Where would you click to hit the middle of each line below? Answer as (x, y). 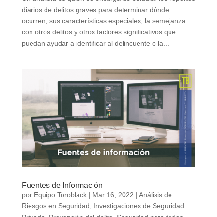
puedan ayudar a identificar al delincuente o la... (95, 43)
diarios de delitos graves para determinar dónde (95, 10)
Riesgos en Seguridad (55, 206)
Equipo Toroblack (60, 194)
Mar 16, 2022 (113, 194)
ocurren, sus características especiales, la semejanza (103, 21)
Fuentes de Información (62, 185)
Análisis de (155, 194)
